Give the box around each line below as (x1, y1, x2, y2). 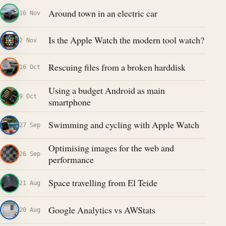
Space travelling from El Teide (48, 177, 157, 189)
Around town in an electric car (48, 7, 157, 19)
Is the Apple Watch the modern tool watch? (48, 34, 204, 46)
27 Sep (19, 121, 40, 129)
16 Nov (19, 9, 40, 17)
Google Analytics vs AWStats (48, 203, 155, 216)
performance (48, 153, 94, 166)
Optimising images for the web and (48, 142, 174, 154)
